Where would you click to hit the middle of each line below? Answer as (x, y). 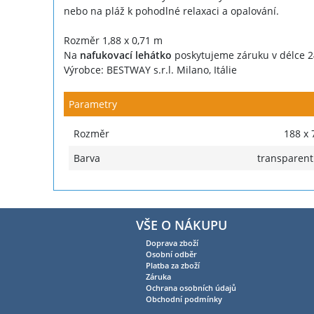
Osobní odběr (171, 254)
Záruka (158, 277)
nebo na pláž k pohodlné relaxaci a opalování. (171, 11)
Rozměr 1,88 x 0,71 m (113, 41)
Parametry (93, 104)
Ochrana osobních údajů (191, 288)
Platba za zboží (172, 265)
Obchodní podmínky (184, 299)
